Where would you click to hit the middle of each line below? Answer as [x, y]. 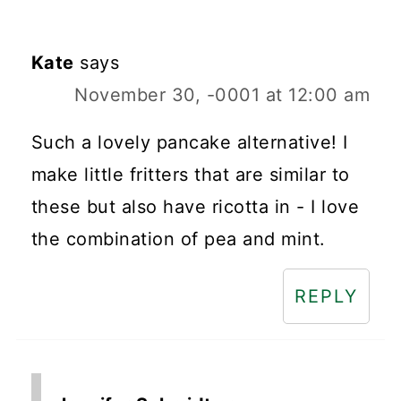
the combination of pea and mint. [178, 239]
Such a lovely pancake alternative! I [189, 142]
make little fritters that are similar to [190, 174]
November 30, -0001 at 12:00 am [222, 94]
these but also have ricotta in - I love [195, 206]
